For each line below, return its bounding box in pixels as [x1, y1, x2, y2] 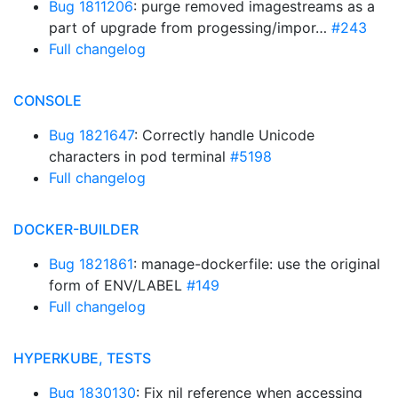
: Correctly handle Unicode [134, 126, 314, 144]
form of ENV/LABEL [49, 276, 187, 294]
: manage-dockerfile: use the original [133, 255, 380, 273]
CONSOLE [13, 92, 82, 109]
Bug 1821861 [49, 255, 133, 273]
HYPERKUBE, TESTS [13, 349, 151, 367]
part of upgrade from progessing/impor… [49, 19, 331, 36]
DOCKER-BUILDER [13, 220, 139, 238]
